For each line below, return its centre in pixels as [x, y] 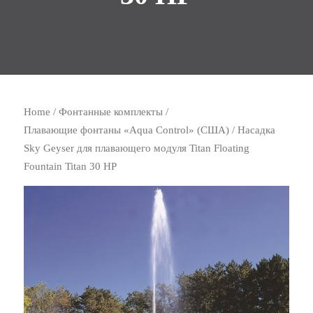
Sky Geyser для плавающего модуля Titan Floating [137, 148]
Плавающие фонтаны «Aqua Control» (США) [127, 130]
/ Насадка [253, 130]
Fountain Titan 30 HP [71, 166]
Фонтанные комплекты [111, 112]
